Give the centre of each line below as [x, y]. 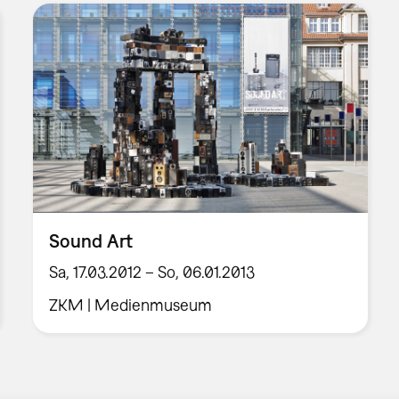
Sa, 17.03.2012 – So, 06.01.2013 [152, 273]
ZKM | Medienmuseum [131, 305]
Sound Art [91, 241]
